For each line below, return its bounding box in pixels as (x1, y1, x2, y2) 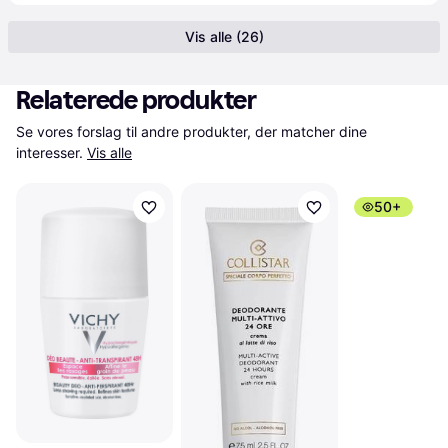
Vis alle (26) (184, 28, 264, 45)
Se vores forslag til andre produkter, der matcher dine (16, 123, 367, 140)
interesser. (16, 144, 83, 161)
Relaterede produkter (16, 85, 257, 116)
